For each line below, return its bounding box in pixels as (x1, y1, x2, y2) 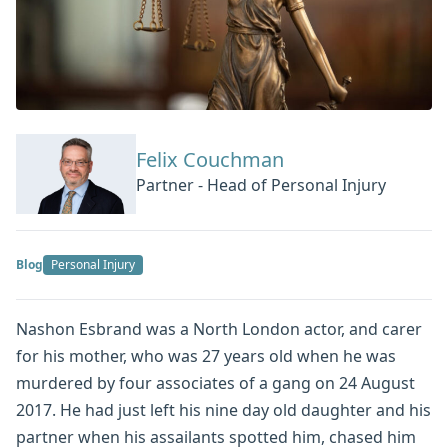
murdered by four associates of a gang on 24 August (16, 371, 415, 394)
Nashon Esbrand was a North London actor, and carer (16, 317, 422, 340)
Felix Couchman (136, 146, 284, 173)
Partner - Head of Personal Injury (136, 174, 386, 196)
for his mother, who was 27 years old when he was (16, 344, 396, 367)
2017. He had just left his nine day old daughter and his (16, 398, 431, 421)
